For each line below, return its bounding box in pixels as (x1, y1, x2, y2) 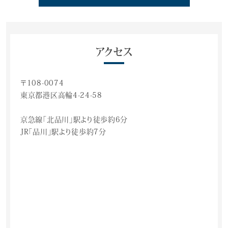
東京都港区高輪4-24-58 (20, 92, 102, 99)
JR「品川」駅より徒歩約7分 (20, 128, 106, 135)
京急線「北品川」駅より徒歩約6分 (20, 116, 128, 123)
